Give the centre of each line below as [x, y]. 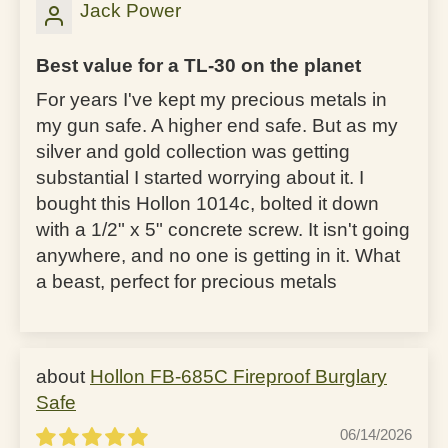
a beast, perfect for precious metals [186, 281]
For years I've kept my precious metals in [211, 99]
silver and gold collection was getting [193, 151]
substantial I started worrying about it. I [200, 177]
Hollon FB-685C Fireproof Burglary [238, 376]
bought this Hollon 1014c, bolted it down [207, 203]
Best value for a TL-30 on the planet [198, 65]
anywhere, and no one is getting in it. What [218, 255]
